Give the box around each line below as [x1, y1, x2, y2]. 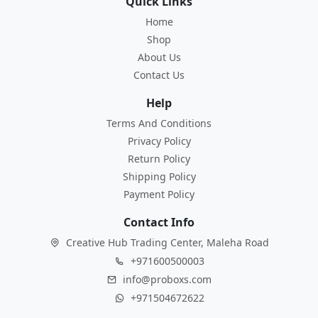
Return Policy [128, 152, 190, 166]
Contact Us [133, 68, 185, 82]
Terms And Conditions [106, 116, 212, 131]
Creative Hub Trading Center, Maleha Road [62, 236, 269, 250]
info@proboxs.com [123, 273, 212, 287]
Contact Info [124, 214, 194, 231]
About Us [137, 50, 181, 65]
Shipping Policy [122, 170, 196, 184]
